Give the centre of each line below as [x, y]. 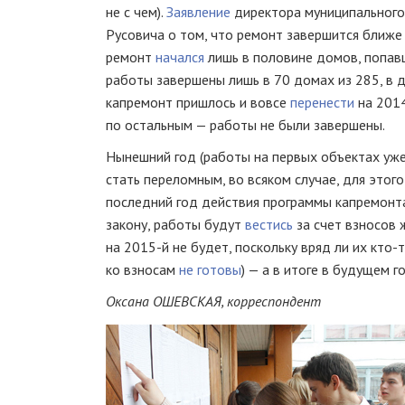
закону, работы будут [175, 224]
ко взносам [142, 269]
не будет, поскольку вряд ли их [270, 247]
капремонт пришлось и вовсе [198, 102]
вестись [269, 224]
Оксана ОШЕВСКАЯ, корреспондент [213, 301]
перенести [322, 102]
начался [180, 57]
